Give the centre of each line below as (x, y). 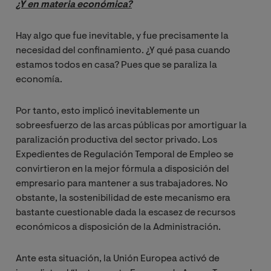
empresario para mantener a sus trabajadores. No (122, 184)
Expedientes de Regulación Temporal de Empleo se (125, 155)
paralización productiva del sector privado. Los (116, 141)
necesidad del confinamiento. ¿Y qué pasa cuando (123, 51)
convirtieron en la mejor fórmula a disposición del (122, 170)
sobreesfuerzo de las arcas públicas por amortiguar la (131, 126)
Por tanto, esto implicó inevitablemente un (108, 112)
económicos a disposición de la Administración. (118, 228)
